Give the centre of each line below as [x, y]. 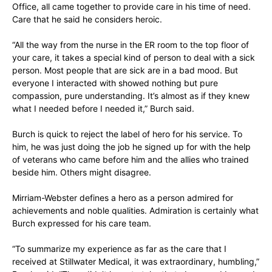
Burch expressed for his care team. [82, 223]
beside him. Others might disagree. [82, 172]
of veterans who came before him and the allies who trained [131, 159]
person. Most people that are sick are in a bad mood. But [125, 70]
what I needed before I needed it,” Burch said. [103, 108]
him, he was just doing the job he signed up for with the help [131, 146]
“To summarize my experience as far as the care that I [119, 248]
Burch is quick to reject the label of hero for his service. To [127, 134]
